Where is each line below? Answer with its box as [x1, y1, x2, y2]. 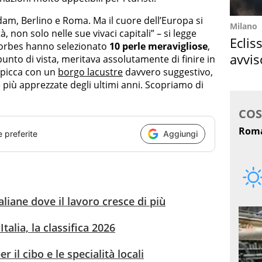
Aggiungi [163, 129, 198, 139]
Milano [230, 20, 257, 32]
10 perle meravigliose [109, 39, 208, 53]
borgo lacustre [58, 65, 123, 78]
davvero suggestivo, [123, 65, 213, 78]
